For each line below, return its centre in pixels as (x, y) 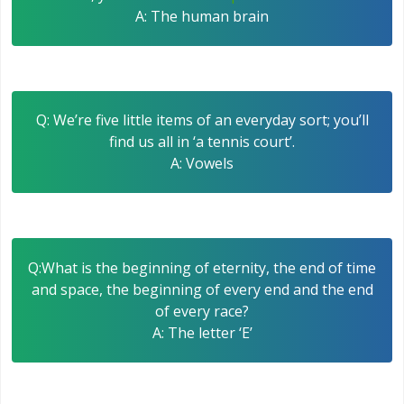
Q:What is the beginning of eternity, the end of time (202, 267)
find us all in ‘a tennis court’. (202, 142)
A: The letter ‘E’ (202, 332)
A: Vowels (202, 164)
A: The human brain (202, 16)
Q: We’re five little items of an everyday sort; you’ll (202, 120)
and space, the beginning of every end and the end (202, 289)
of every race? (202, 311)
